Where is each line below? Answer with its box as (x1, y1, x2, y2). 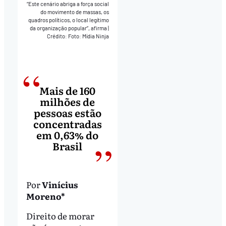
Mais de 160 (39, 82, 96, 98)
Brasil (52, 138, 83, 153)
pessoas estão (33, 104, 101, 120)
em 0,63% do (36, 127, 99, 142)
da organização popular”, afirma (29, 25, 108, 32)
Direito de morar (26, 209, 94, 222)
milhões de (40, 93, 95, 109)
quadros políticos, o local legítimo (28, 17, 109, 24)
